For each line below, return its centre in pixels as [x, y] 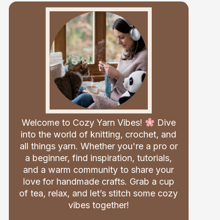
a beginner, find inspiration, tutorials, [99, 158]
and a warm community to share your [99, 170]
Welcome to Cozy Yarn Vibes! [83, 123]
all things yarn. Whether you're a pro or [98, 146]
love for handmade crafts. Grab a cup [98, 181]
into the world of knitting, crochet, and [99, 134]
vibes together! [98, 205]
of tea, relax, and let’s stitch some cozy [99, 193]
